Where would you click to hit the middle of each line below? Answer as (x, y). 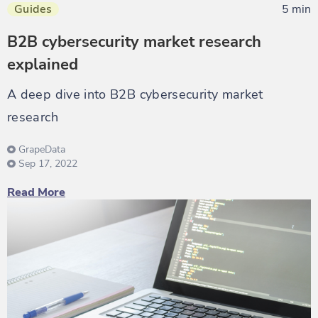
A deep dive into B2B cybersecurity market (135, 94)
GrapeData (42, 149)
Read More (36, 192)
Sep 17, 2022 (48, 163)
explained (43, 64)
